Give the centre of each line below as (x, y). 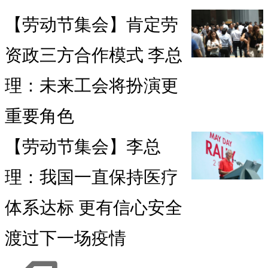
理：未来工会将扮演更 (92, 86)
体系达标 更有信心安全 (94, 208)
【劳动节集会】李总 (83, 147)
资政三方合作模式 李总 (94, 55)
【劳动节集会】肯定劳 (92, 25)
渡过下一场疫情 (66, 238)
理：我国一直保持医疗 (92, 177)
